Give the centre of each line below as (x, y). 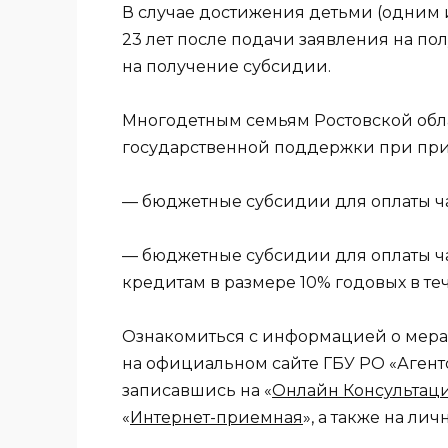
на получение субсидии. (226, 66)
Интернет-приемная (216, 418)
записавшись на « (197, 391)
